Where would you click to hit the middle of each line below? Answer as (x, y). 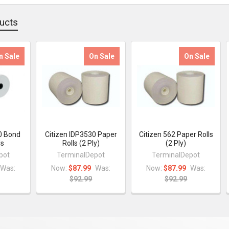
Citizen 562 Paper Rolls (176, 134)
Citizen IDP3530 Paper (81, 134)
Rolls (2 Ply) (81, 143)
